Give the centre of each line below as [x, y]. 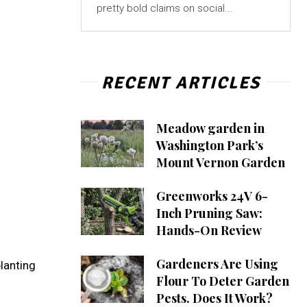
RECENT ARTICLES [181, 83]
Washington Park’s [209, 146]
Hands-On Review [209, 231]
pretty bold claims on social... [164, 9]
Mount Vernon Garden [220, 163]
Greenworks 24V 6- [212, 196]
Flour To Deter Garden [222, 281]
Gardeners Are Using [217, 264]
